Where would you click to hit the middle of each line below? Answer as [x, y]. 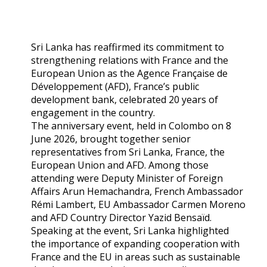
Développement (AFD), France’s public [115, 86]
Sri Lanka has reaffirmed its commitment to [128, 47]
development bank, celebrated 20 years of [125, 99]
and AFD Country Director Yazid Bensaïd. [121, 217]
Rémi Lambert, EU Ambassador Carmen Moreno [138, 204]
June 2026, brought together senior [111, 139]
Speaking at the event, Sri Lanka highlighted [130, 230]
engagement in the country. [93, 112]
